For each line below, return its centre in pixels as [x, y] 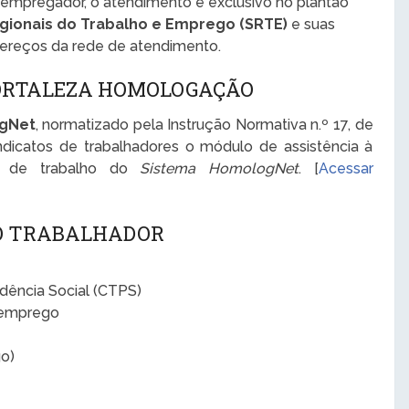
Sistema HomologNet [219, 168]
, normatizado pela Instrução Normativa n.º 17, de [204, 124]
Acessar [346, 168]
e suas [312, 24]
